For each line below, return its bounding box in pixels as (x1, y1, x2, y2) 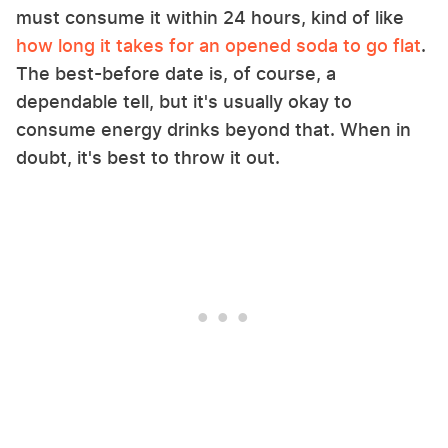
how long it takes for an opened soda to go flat (16, 34, 421, 56)
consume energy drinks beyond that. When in (16, 118, 411, 140)
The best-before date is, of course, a (16, 62, 336, 84)
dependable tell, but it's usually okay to (16, 90, 352, 112)
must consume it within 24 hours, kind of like (16, 6, 404, 28)
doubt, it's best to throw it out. (16, 146, 280, 168)
